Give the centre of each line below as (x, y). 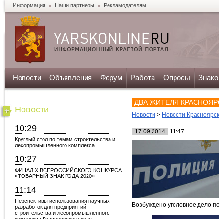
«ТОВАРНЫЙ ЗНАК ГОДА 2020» (55, 176)
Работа (143, 77)
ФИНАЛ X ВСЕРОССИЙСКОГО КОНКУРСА (68, 170)
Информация (29, 5)
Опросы (177, 77)
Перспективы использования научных (62, 201)
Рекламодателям (125, 5)
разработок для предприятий (50, 207)
